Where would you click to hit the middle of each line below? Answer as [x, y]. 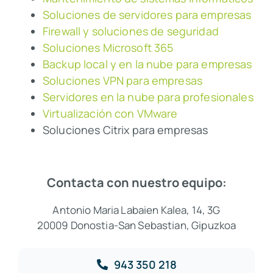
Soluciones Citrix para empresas [125, 129]
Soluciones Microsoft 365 [108, 47]
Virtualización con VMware [110, 113]
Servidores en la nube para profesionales [148, 97]
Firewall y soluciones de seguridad [130, 31]
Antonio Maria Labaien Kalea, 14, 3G [136, 210]
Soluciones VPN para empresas [122, 80]
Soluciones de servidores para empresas [147, 14]
